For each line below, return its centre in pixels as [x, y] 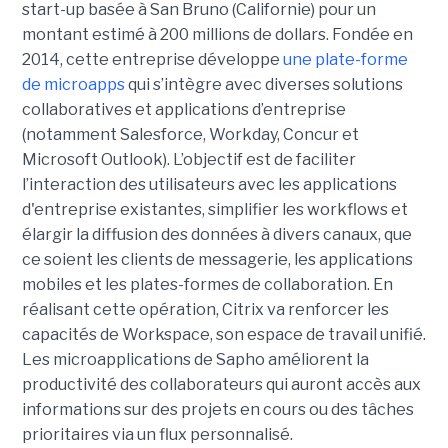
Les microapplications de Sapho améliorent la [195, 360]
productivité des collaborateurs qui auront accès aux [221, 385]
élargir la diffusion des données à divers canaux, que [216, 235]
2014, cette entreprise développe [152, 60]
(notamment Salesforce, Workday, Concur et [190, 135]
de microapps [74, 85]
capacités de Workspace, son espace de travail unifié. [223, 335]
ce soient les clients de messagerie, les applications [217, 260]
